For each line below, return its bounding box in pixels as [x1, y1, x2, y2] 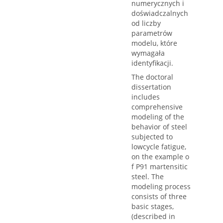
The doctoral [131, 72, 173, 82]
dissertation [131, 82, 171, 92]
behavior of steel [131, 122, 187, 132]
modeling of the [131, 112, 184, 122]
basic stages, [131, 202, 174, 212]
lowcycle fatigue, [131, 142, 186, 152]
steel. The [131, 172, 164, 182]
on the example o [131, 152, 189, 162]
